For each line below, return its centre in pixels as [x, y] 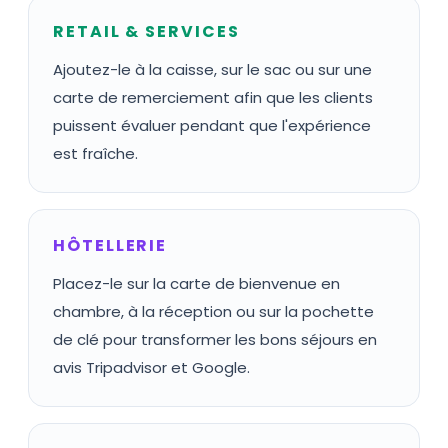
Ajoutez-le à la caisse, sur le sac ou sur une [212, 69]
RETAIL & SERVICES [146, 31]
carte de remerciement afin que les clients [213, 97]
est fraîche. [95, 153]
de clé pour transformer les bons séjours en [215, 339]
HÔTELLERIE [110, 245]
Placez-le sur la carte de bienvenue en [196, 283]
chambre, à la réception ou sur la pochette [213, 311]
